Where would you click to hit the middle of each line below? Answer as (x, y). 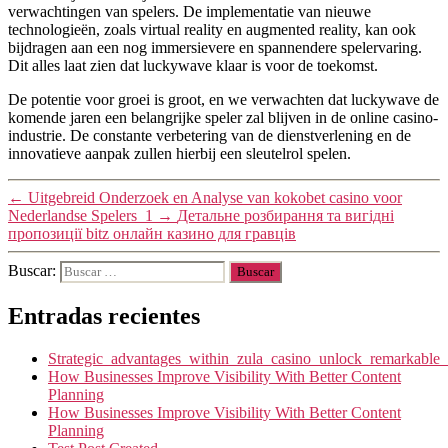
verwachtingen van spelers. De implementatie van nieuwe (189, 11)
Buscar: (34, 270)
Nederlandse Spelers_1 (80, 215)
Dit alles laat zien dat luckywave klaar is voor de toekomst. (193, 65)
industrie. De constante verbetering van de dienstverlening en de (209, 135)
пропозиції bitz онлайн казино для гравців (152, 233)
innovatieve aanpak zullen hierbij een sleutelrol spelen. (179, 153)
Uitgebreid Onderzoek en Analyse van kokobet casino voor (215, 197)
